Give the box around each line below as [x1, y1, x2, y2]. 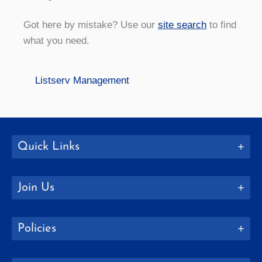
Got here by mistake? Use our [23, 19, 158, 31]
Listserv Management [35, 74, 129, 86]
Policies [18, 222, 56, 235]
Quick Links [18, 140, 80, 153]
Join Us [18, 181, 54, 194]
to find [206, 19, 236, 31]
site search [158, 19, 206, 31]
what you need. [23, 35, 89, 47]
